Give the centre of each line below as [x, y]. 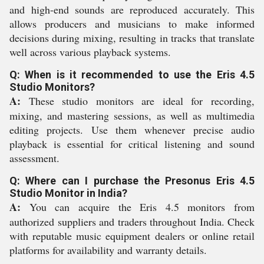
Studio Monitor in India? [68, 193]
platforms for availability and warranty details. [108, 250]
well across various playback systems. [90, 52]
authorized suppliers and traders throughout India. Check [132, 222]
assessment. [34, 158]
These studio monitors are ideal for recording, [138, 101]
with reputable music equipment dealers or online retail [132, 236]
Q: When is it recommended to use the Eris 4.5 [132, 75]
